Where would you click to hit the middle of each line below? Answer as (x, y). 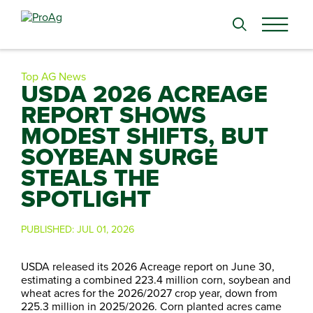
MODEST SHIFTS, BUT (145, 136)
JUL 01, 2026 (106, 229)
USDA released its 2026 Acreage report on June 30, (148, 266)
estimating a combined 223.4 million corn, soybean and (156, 279)
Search (23, 17)
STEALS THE (90, 177)
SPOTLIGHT (86, 198)
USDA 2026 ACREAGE (144, 94)
